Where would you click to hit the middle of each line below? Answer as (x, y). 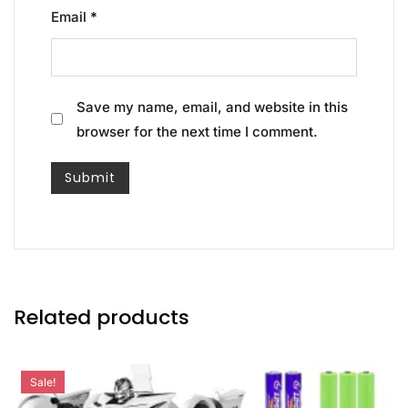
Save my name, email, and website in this (212, 107)
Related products (102, 317)
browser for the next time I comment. (197, 131)
